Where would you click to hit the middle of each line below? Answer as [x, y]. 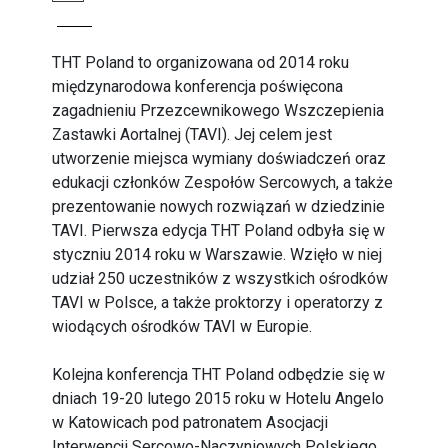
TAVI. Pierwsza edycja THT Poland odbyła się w [219, 230]
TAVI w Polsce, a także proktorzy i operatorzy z [218, 302]
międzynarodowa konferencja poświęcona [198, 86]
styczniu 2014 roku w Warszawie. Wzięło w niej [217, 254]
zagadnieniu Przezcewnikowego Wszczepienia [218, 110]
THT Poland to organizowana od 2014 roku [201, 62]
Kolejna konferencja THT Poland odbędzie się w [219, 374]
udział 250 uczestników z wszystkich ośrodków [220, 278]
